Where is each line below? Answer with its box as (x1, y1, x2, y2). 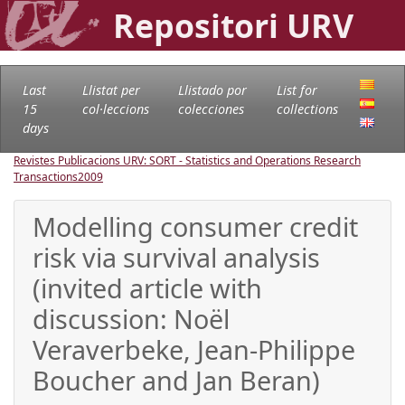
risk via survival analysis (33, 239, 320, 275)
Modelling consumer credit (33, 208, 358, 244)
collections (276, 99, 338, 118)
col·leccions (81, 99, 149, 118)
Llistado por (177, 80, 247, 99)
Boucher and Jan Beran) (33, 362, 320, 398)
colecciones (177, 99, 244, 118)
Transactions (14, 168, 78, 184)
